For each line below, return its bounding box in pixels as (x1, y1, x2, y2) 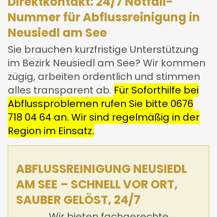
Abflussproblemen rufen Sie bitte (8, 97, 170, 111)
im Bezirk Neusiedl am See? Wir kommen (8, 56, 205, 70)
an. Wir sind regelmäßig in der (51, 110, 200, 124)
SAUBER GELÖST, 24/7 (16, 192, 140, 208)
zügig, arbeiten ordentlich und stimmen (8, 70, 200, 84)
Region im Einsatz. (8, 124, 94, 138)
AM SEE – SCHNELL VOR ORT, (16, 176, 178, 193)
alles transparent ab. (8, 83, 114, 97)
